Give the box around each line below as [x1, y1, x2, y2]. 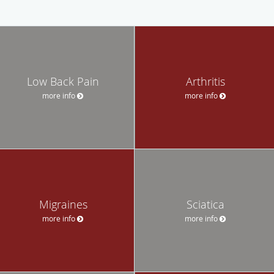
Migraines [39, 196, 87, 212]
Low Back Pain [27, 73, 99, 89]
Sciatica [187, 196, 224, 212]
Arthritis [186, 73, 225, 89]
